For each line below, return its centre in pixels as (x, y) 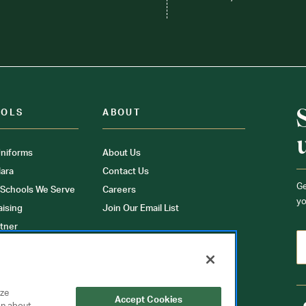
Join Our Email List (141, 208)
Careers (120, 190)
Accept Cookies (149, 300)
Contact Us (126, 171)
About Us (122, 153)
